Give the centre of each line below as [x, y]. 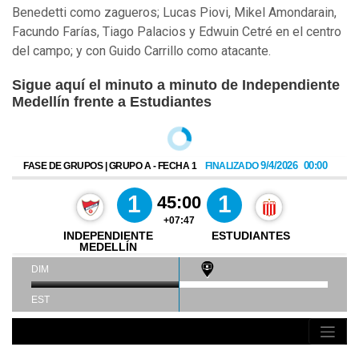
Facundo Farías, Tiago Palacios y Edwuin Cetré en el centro [177, 32]
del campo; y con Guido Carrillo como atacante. [141, 51]
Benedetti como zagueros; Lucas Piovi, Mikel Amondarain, [174, 13]
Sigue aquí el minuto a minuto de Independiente [176, 85]
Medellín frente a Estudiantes [112, 102]
